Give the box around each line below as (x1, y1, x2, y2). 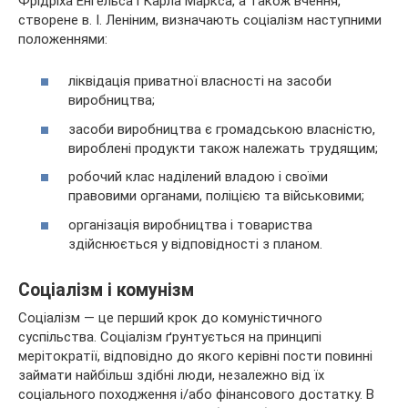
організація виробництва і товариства (68, 216, 312, 233)
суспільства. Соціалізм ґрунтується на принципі (18, 328, 321, 345)
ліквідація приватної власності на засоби (68, 73, 331, 90)
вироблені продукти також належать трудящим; (68, 139, 378, 157)
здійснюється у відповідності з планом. (68, 235, 322, 252)
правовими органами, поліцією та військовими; (68, 188, 364, 205)
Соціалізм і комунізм (18, 279, 194, 301)
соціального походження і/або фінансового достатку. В (18, 385, 374, 403)
